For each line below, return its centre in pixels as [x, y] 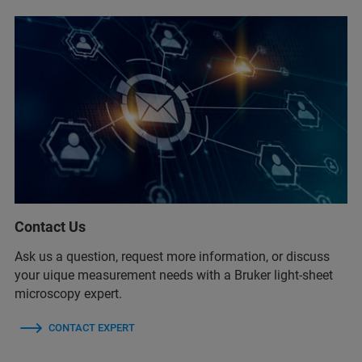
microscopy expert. [68, 293]
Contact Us [50, 226]
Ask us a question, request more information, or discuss [172, 256]
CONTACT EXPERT [92, 327]
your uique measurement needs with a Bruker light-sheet [174, 275]
